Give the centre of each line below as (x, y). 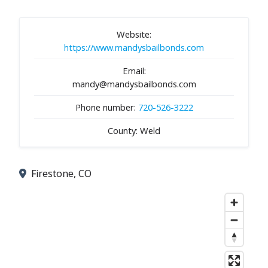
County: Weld (134, 130)
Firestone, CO (61, 173)
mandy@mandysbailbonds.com (134, 83)
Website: (134, 34)
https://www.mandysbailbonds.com (134, 47)
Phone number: (106, 107)
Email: (134, 70)
